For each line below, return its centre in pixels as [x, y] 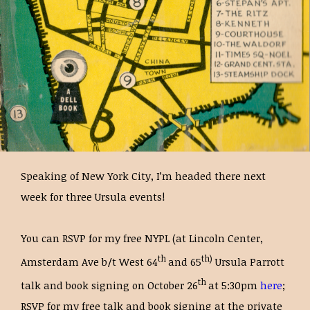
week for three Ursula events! [93, 197]
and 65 [185, 262]
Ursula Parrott [248, 262]
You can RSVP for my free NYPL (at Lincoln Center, [142, 238]
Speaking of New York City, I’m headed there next [143, 176]
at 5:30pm [234, 285]
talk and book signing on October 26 [109, 285]
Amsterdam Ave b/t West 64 [89, 262]
